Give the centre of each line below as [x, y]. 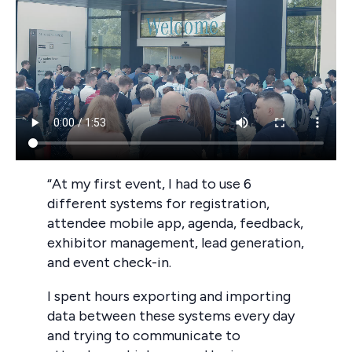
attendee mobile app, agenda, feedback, [175, 223]
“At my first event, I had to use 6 [149, 183]
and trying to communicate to [144, 335]
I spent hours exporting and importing [169, 296]
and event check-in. [109, 262]
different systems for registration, [158, 203]
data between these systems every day [171, 315]
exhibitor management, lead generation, [176, 242]
